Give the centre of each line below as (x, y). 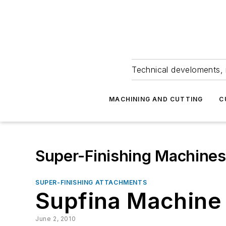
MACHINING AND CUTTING (156, 99)
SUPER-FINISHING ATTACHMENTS (91, 182)
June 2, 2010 (56, 219)
